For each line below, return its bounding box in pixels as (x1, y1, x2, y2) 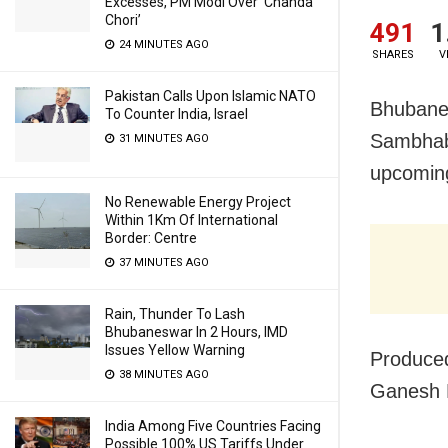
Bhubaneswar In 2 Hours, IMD (105, 324, 288, 340)
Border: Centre (105, 230, 197, 246)
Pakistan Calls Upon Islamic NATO (105, 88, 316, 104)
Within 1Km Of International (105, 212, 278, 228)
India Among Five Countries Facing (105, 418, 321, 434)
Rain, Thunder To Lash (105, 306, 245, 322)
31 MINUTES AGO (116, 132, 209, 145)
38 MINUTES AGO (116, 368, 209, 381)
